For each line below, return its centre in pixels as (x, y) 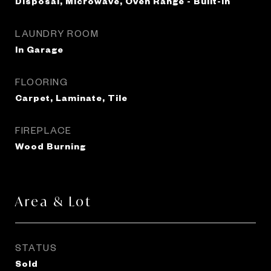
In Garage (39, 49)
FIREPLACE (44, 130)
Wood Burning (51, 146)
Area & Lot (54, 201)
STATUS (36, 247)
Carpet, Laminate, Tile (71, 97)
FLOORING (41, 81)
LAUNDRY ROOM (57, 33)
